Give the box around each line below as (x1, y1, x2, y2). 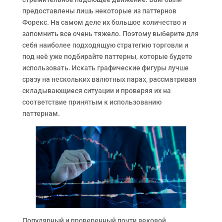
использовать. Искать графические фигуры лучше (22, 64, 189, 72)
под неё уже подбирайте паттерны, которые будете (22, 53, 192, 60)
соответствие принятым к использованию (22, 98, 162, 106)
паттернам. (22, 110, 60, 117)
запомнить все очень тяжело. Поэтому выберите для (22, 30, 199, 38)
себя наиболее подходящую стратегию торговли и (22, 41, 188, 49)
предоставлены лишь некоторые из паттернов (22, 7, 176, 15)
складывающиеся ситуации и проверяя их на (22, 87, 171, 95)
